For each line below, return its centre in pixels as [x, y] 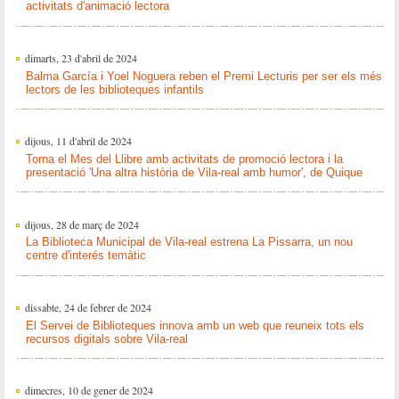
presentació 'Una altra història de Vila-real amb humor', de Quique [194, 173]
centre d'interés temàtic [85, 256]
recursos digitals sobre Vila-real [106, 338]
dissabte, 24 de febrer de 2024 [88, 307]
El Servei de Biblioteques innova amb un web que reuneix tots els [195, 325]
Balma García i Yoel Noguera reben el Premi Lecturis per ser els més [204, 76]
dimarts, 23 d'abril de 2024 [81, 57]
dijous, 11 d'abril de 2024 [78, 141]
